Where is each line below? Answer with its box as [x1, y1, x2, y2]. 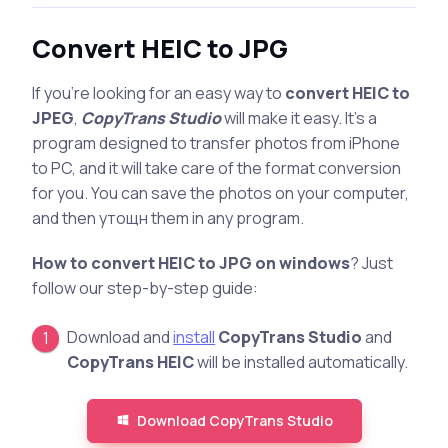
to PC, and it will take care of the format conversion [32, 156, 401, 179]
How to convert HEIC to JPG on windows [32, 251, 350, 274]
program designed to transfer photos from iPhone [32, 131, 400, 154]
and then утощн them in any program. [32, 206, 304, 229]
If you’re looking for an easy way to [32, 81, 285, 104]
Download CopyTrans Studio [136, 410, 333, 430]
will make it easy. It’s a [221, 106, 377, 129]
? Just [350, 251, 393, 274]
